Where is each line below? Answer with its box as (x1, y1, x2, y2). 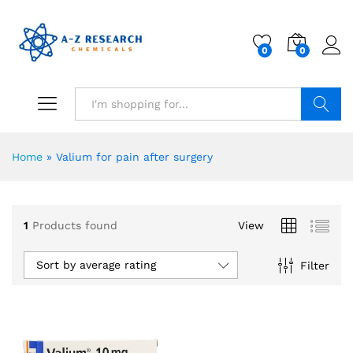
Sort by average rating (36, 258, 156, 272)
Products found (32, 218, 117, 232)
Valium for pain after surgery (56, 150, 213, 164)
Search (302, 131, 340, 144)
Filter (299, 258, 329, 272)
